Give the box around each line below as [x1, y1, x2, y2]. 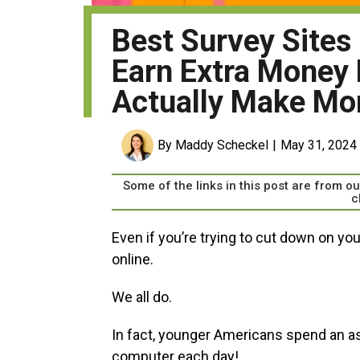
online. [112, 251, 157, 268]
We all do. [112, 288, 175, 306]
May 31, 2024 [280, 137, 357, 153]
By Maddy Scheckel [157, 137, 268, 153]
